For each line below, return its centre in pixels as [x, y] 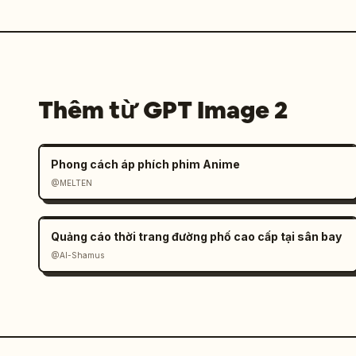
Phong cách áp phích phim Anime [145, 164]
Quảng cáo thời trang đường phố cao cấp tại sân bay [196, 236]
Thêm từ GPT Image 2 [163, 110]
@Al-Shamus [77, 255]
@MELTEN [72, 183]
